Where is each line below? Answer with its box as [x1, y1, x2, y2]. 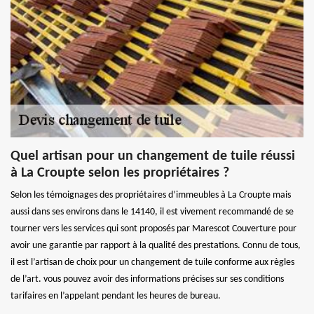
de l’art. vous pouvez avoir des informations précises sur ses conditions [11, 273, 284, 285]
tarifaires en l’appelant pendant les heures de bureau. [11, 290, 221, 301]
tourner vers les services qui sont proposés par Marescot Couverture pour [11, 223, 296, 234]
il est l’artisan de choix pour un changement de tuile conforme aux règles [11, 257, 294, 268]
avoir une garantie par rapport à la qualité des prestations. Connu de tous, [11, 240, 301, 251]
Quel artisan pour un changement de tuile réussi [11, 149, 295, 163]
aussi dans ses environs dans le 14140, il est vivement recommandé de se [11, 206, 294, 217]
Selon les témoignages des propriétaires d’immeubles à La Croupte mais [11, 189, 291, 200]
